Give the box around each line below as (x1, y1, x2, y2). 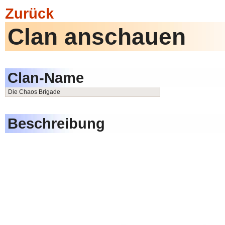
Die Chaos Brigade (8, 88, 60, 95)
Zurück (5, 5, 54, 22)
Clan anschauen (8, 24, 186, 50)
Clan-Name (8, 69, 84, 86)
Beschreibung (8, 115, 105, 132)
